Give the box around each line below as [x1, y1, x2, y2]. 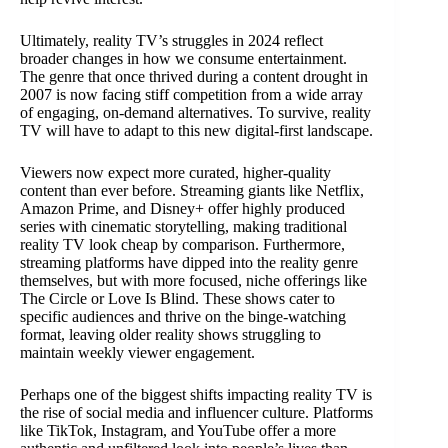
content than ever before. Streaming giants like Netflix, [20, 182, 364, 200]
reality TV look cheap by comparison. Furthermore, [20, 236, 345, 254]
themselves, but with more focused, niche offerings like [20, 272, 367, 290]
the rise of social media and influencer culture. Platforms [20, 404, 373, 422]
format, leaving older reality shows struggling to [20, 326, 321, 344]
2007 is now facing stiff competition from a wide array [20, 86, 363, 104]
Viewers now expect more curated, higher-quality [20, 164, 331, 182]
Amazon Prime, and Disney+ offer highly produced [20, 200, 345, 218]
